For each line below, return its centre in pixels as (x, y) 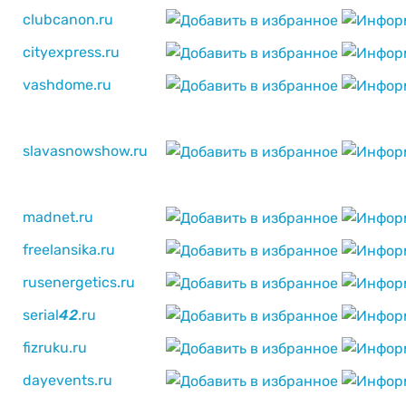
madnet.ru (58, 217)
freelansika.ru (69, 250)
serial (41, 315)
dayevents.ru (68, 380)
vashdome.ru (67, 85)
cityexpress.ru (71, 52)
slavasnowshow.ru (85, 151)
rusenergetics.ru (79, 282)
